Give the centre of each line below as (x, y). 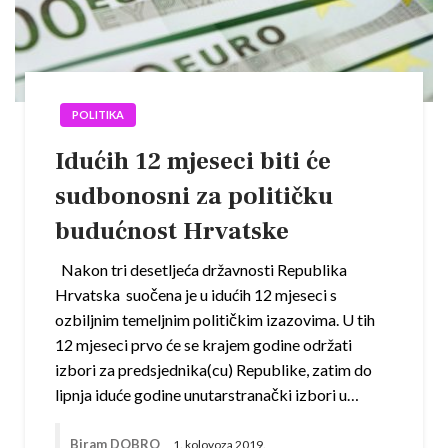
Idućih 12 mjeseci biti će (193, 161)
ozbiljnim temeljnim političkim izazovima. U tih (215, 320)
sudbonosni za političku (194, 196)
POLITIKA (98, 115)
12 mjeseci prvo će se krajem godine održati (203, 345)
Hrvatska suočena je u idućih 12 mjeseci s (196, 295)
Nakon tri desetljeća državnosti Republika (201, 270)
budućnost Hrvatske (172, 231)
